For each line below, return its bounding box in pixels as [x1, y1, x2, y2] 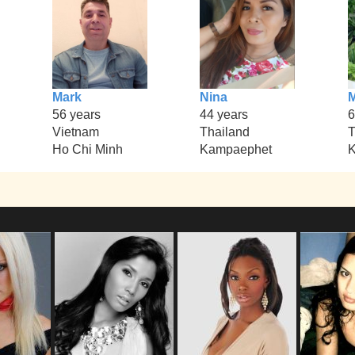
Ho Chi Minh [52, 143, 123, 157]
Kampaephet [200, 143, 273, 157]
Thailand [200, 125, 250, 139]
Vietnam [52, 125, 99, 139]
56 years [52, 108, 101, 122]
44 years [200, 108, 249, 122]
